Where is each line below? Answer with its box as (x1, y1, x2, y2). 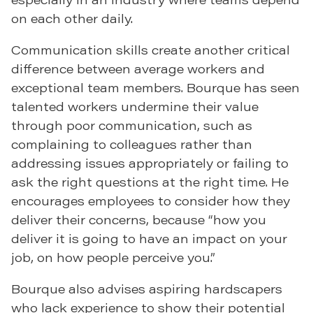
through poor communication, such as (11, 117, 252, 134)
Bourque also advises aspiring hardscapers (11, 280, 282, 298)
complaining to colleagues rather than (11, 136, 252, 153)
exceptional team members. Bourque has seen (11, 79, 300, 96)
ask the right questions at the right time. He (11, 173, 289, 191)
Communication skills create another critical (11, 41, 290, 59)
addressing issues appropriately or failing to (11, 154, 289, 172)
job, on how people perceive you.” (11, 249, 215, 266)
